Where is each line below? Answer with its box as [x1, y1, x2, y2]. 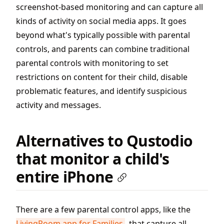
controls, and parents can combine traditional [16, 43, 189, 55]
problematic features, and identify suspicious [16, 85, 187, 97]
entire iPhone [16, 166, 113, 187]
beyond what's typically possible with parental [16, 29, 190, 41]
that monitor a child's [16, 148, 169, 169]
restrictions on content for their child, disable [16, 71, 187, 83]
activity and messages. [16, 99, 101, 111]
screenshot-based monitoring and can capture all [16, 1, 203, 13]
